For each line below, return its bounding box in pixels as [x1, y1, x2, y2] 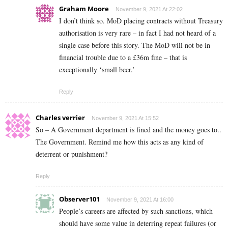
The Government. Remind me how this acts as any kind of [36, 137, 204, 147]
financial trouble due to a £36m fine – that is [59, 52, 187, 63]
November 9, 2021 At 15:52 [92, 115, 159, 122]
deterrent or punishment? [36, 149, 107, 159]
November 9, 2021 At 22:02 [116, 6, 183, 13]
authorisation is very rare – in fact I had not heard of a [59, 28, 216, 38]
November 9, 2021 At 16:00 [106, 196, 174, 203]
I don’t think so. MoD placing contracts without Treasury [59, 16, 223, 26]
